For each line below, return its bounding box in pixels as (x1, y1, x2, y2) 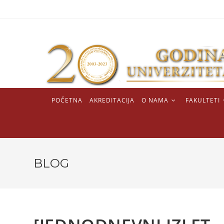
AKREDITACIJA (89, 96, 134, 105)
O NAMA (141, 96, 168, 105)
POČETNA (51, 96, 82, 105)
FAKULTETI (185, 96, 220, 105)
